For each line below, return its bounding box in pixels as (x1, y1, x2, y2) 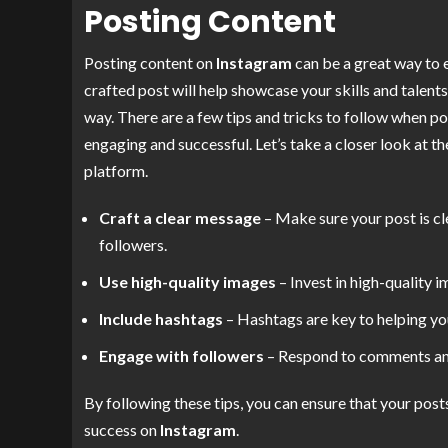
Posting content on (84, 53, 216, 73)
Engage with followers (99, 346, 264, 366)
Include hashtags (99, 309, 223, 329)
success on (84, 420, 160, 440)
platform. (84, 161, 148, 181)
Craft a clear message (99, 208, 261, 228)
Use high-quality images (99, 272, 276, 292)
